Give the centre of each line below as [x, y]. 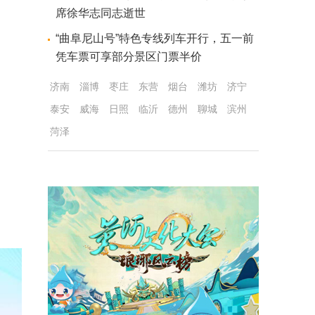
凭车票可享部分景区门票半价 [128, 57]
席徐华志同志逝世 [100, 13]
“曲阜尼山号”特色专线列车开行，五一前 [154, 38]
